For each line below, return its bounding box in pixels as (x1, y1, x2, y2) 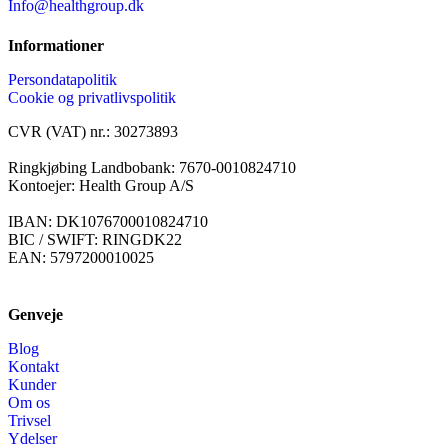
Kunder (8, 375, 56, 393)
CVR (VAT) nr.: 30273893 (8, 122, 178, 140)
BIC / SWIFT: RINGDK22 (8, 230, 182, 248)
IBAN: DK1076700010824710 (8, 212, 208, 230)
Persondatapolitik (8, 70, 117, 88)
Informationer (8, 36, 104, 54)
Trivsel (8, 411, 51, 429)
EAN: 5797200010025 (8, 248, 154, 266)
